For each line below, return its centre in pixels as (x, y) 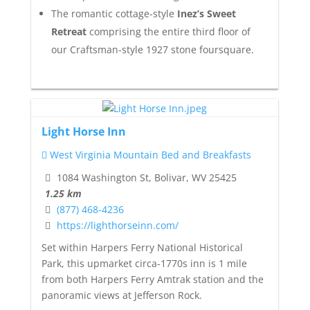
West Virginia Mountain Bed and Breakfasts (149, 154)
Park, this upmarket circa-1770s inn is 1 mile (144, 264)
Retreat (69, 31)
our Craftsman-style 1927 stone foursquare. (152, 49)
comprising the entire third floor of (168, 31)
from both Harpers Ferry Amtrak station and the (152, 280)
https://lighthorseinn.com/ (117, 225)
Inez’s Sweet (205, 13)
